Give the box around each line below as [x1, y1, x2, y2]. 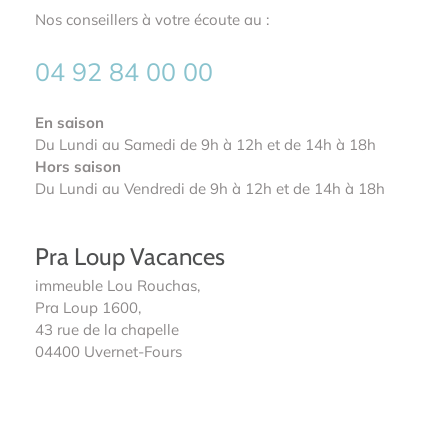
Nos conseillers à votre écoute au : [35, 10, 269, 30]
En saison [35, 113, 104, 133]
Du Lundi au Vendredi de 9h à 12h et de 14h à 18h [35, 179, 385, 199]
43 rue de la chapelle [35, 319, 179, 339]
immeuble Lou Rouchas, [35, 275, 200, 295]
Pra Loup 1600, [35, 297, 141, 317]
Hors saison [35, 157, 121, 177]
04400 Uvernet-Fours [35, 341, 182, 361]
